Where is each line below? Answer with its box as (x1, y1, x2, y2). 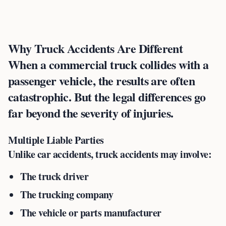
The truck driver (20, 169, 88, 184)
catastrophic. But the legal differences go (8, 88, 206, 105)
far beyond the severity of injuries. (8, 104, 174, 122)
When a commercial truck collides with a (8, 55, 209, 73)
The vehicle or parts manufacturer (20, 205, 161, 220)
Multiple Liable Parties (8, 133, 104, 147)
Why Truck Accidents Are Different (8, 39, 183, 57)
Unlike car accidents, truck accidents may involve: (8, 147, 211, 161)
